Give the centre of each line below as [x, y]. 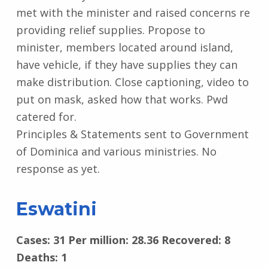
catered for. [46, 117]
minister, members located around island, [124, 48]
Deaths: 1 [41, 258]
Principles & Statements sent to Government [132, 134]
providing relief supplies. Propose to [110, 30]
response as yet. [58, 169]
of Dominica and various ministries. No [116, 152]
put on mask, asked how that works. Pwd [122, 100]
